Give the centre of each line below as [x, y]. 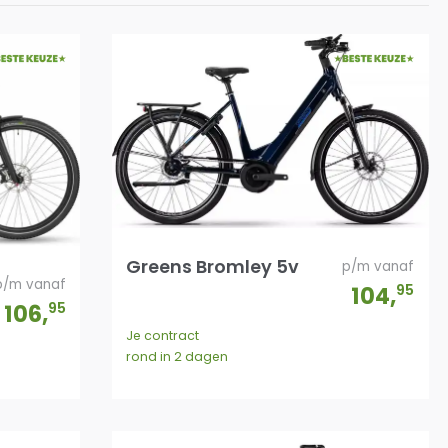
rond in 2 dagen [177, 356]
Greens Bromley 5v [213, 266]
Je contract [163, 335]
